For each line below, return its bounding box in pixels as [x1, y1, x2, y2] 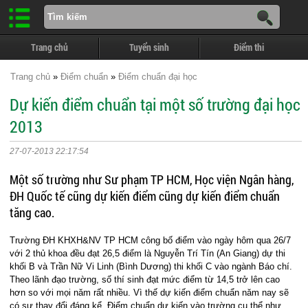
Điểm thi [234, 41, 265, 54]
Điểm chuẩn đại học [118, 71, 197, 82]
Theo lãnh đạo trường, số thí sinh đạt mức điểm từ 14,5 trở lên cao [10, 274, 280, 285]
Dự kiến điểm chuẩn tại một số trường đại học [10, 93, 301, 115]
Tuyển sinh [129, 41, 170, 54]
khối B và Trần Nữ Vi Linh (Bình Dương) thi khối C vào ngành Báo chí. [10, 261, 293, 272]
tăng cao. [10, 204, 55, 221]
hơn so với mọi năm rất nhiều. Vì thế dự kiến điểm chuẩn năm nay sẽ [10, 287, 289, 298]
